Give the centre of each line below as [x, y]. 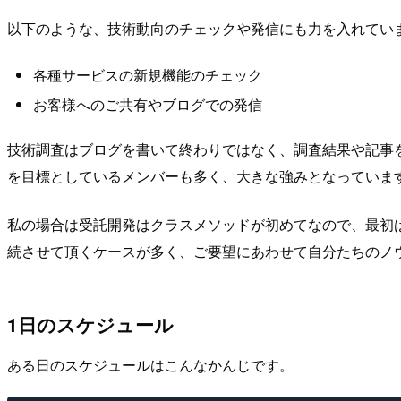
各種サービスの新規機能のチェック [147, 74]
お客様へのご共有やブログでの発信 [147, 105]
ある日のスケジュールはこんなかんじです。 [150, 364]
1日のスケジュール [90, 325]
